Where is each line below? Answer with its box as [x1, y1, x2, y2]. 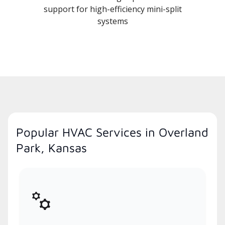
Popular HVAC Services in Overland [16, 125, 208, 140]
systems [97, 16, 128, 27]
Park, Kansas [16, 141, 87, 155]
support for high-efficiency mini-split [43, 4, 182, 15]
